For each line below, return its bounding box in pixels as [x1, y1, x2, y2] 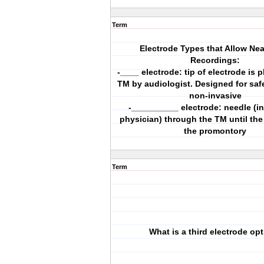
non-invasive [189, 91, 242, 100]
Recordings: [190, 55, 240, 65]
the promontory [184, 126, 246, 136]
